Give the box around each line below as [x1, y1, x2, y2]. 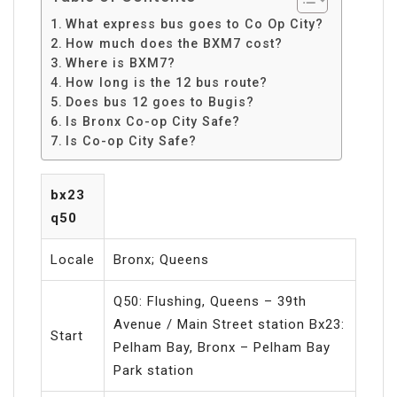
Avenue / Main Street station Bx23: [113, 315, 345, 332]
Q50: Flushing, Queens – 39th [113, 292, 307, 309]
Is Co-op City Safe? [65, 133, 197, 148]
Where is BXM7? [65, 55, 175, 70]
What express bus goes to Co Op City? [65, 16, 323, 31]
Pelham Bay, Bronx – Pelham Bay [113, 339, 331, 355]
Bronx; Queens [113, 251, 209, 268]
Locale [51, 251, 95, 268]
